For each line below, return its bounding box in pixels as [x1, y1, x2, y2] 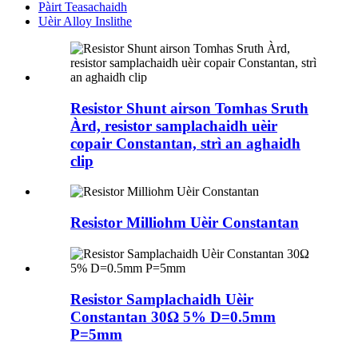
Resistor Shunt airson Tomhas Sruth [70, 99, 308, 117]
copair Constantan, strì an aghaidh [70, 134, 300, 152]
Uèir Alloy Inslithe [38, 14, 132, 28]
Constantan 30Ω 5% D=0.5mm [70, 308, 276, 325]
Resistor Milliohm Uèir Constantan [70, 214, 299, 232]
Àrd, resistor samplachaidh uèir [70, 117, 277, 134]
